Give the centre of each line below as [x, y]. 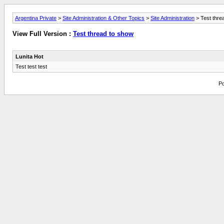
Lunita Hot [29, 56]
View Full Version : [43, 34]
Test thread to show [103, 34]
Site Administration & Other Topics [103, 18]
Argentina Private [36, 18]
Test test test [31, 66]
